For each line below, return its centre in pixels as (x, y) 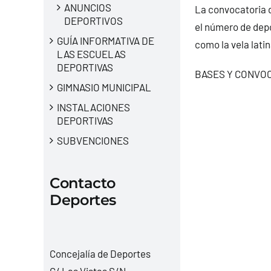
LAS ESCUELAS (91, 54)
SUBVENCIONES (93, 140)
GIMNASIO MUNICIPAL (104, 87)
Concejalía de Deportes (100, 254)
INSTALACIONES (93, 107)
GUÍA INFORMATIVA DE (105, 40)
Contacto (83, 183)
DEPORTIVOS (93, 20)
